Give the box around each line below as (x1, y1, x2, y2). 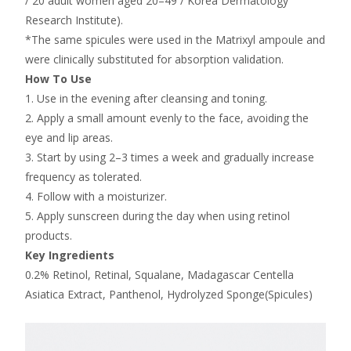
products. (25, 227, 72, 243)
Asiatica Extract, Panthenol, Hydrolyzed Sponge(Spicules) (25, 286, 313, 302)
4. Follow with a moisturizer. (25, 188, 167, 204)
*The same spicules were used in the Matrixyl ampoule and (25, 31, 325, 47)
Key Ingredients (25, 247, 114, 262)
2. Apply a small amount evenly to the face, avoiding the (25, 110, 309, 125)
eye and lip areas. (25, 129, 113, 145)
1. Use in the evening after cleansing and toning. (25, 90, 267, 106)
